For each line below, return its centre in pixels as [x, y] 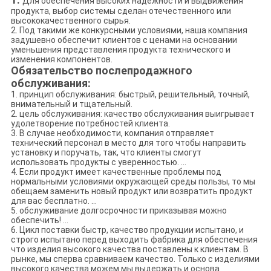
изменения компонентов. [61, 59]
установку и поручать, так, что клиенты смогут [106, 152]
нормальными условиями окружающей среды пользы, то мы [133, 181]
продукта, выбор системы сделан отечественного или [121, 11]
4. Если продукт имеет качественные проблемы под [116, 171]
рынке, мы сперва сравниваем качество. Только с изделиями [135, 259]
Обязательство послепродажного [101, 70]
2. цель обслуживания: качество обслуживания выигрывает [132, 113]
